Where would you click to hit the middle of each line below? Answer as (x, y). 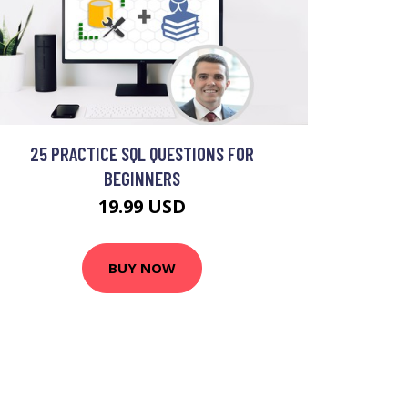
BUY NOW (142, 268)
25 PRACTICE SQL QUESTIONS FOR (142, 153)
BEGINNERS (142, 178)
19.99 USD (142, 206)
